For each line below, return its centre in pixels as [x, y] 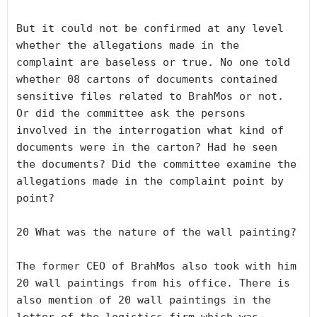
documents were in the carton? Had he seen [147, 148]
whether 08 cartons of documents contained [147, 80]
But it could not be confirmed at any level [150, 29]
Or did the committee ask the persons [131, 114]
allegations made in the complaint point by [150, 181]
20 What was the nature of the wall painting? [156, 232]
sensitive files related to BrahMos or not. [150, 97]
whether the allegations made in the [128, 46]
